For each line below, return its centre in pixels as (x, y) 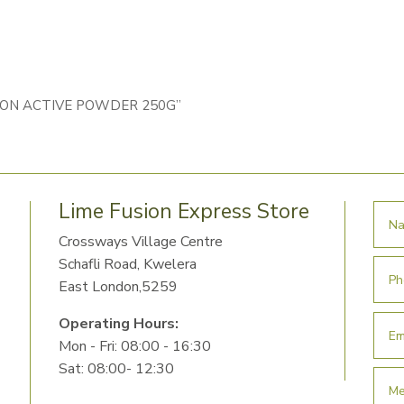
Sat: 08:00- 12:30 (116, 369)
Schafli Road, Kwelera (127, 265)
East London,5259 (118, 287)
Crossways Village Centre (140, 242)
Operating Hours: (118, 324)
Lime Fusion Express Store (184, 212)
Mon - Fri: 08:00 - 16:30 (134, 347)
